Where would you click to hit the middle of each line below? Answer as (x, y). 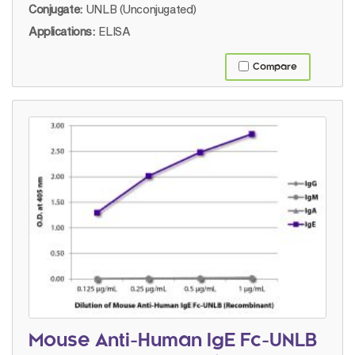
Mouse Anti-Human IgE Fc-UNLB (173, 341)
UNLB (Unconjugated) (141, 10)
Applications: (62, 32)
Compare (275, 67)
